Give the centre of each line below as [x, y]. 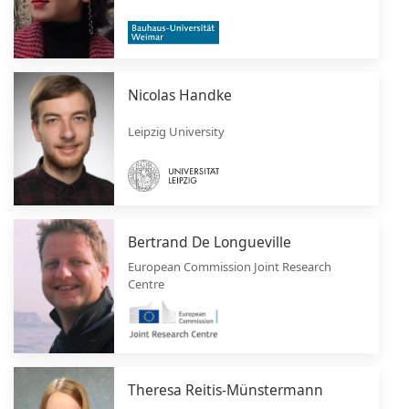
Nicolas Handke [180, 94]
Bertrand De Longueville [210, 242]
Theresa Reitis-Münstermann [225, 389]
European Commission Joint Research [230, 266]
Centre [146, 283]
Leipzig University [176, 132]
